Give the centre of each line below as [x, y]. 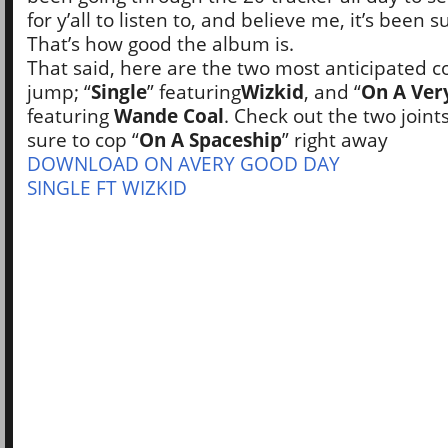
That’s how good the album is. [160, 43]
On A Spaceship [210, 139]
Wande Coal [169, 115]
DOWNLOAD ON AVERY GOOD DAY [183, 163]
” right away [335, 139]
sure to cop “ [83, 139]
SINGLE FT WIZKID [107, 187]
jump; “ [59, 91]
